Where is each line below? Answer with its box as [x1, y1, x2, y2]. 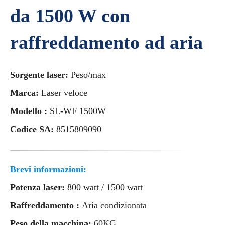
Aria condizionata [82, 200, 147, 211]
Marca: [10, 88, 41, 98]
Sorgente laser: [10, 70, 71, 80]
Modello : [10, 106, 50, 116]
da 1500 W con [10, 5, 130, 26]
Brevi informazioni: [10, 164, 86, 175]
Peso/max [71, 70, 106, 80]
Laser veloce [41, 88, 87, 98]
